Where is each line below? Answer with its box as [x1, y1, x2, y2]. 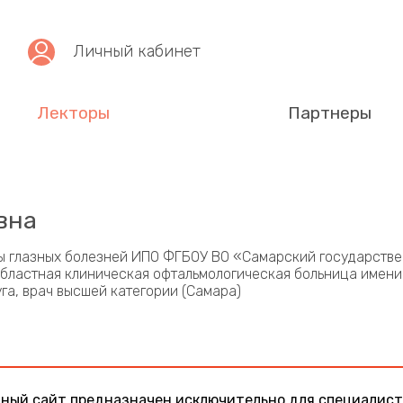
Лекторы [37, 103, 110, 123]
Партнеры [288, 103, 372, 123]
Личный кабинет [74, 40, 201, 61]
